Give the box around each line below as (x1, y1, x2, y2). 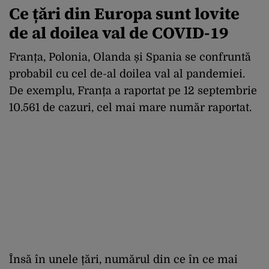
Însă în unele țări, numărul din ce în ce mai (9, 253, 238, 265)
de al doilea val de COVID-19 (9, 21, 228, 44)
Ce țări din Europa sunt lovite (9, 2, 240, 25)
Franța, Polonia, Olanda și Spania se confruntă (9, 50, 251, 63)
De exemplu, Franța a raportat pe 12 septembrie (9, 84, 257, 97)
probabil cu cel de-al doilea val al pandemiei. (9, 67, 245, 80)
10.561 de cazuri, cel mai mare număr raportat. (9, 101, 252, 113)
